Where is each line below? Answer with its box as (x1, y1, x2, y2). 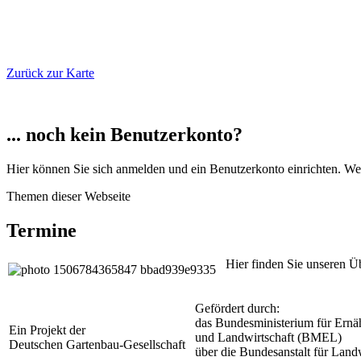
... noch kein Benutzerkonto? (6, 123, 243, 145)
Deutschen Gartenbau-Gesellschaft (9, 338, 185, 352)
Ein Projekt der (9, 323, 85, 338)
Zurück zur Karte (6, 65, 94, 80)
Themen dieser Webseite (6, 189, 131, 203)
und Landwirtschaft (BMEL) (195, 330, 342, 345)
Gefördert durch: (195, 301, 280, 316)
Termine (6, 219, 77, 241)
